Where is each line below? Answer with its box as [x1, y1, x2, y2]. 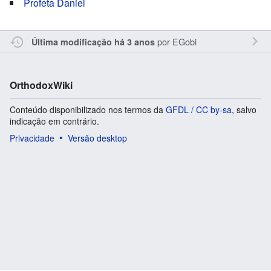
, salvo [232, 103, 256, 116]
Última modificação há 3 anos [31, 35, 155, 48]
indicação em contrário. [10, 114, 99, 127]
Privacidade [10, 131, 54, 144]
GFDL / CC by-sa [166, 103, 232, 116]
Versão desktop [68, 131, 127, 144]
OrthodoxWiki [10, 77, 73, 92]
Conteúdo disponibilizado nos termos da [10, 103, 166, 116]
